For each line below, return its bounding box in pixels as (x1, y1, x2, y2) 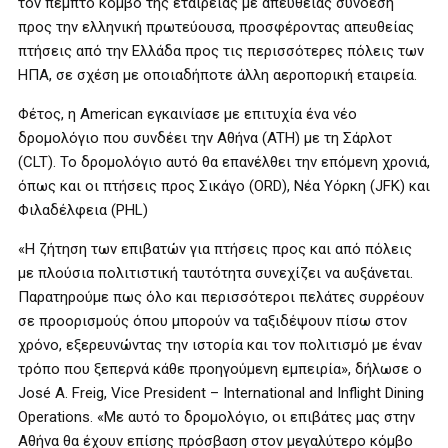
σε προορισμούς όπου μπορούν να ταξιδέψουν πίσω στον (18, 312, 407, 330)
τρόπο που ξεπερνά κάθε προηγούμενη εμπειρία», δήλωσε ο (18, 360, 422, 378)
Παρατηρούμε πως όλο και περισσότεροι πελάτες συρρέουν (18, 288, 424, 306)
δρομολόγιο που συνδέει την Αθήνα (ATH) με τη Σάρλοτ (18, 129, 392, 147)
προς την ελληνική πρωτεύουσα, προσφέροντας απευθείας (18, 18, 414, 36)
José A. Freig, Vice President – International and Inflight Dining (18, 384, 424, 402)
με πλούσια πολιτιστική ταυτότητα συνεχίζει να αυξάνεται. (18, 264, 413, 282)
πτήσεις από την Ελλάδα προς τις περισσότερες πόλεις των (18, 42, 424, 60)
